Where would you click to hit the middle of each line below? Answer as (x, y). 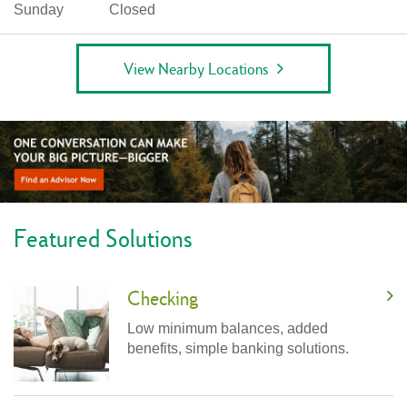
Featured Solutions (103, 238)
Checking (163, 298)
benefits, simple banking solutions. (238, 348)
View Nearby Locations (196, 68)
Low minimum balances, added (228, 328)
